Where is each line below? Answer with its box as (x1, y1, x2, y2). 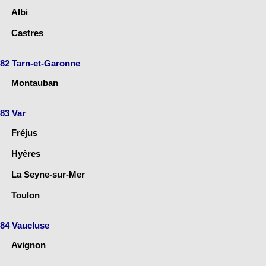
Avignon (11, 240, 46, 251)
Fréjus (11, 128, 37, 138)
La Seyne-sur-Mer (11, 169, 85, 180)
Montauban (11, 78, 58, 88)
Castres (11, 28, 43, 39)
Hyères (11, 148, 40, 159)
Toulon (11, 190, 40, 201)
